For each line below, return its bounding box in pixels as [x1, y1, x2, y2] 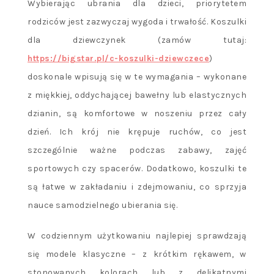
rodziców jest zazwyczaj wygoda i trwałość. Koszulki [28, 17, 246, 28]
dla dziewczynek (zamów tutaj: [28, 35, 246, 46]
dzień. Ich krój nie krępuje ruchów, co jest [28, 127, 246, 138]
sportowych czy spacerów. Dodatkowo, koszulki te [28, 163, 246, 174]
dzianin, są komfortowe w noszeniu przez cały [28, 108, 246, 119]
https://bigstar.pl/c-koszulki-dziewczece [28, 53, 209, 64]
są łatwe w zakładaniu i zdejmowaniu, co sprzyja [28, 182, 246, 193]
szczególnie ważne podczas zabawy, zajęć [28, 145, 246, 156]
